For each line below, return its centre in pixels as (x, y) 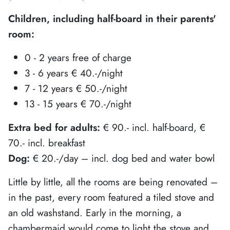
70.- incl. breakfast (47, 142)
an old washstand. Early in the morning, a (95, 212)
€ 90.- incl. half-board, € (154, 127)
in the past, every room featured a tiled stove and (111, 197)
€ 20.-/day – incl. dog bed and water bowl (122, 158)
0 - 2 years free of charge (78, 57)
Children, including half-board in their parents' (112, 18)
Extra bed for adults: (56, 127)
